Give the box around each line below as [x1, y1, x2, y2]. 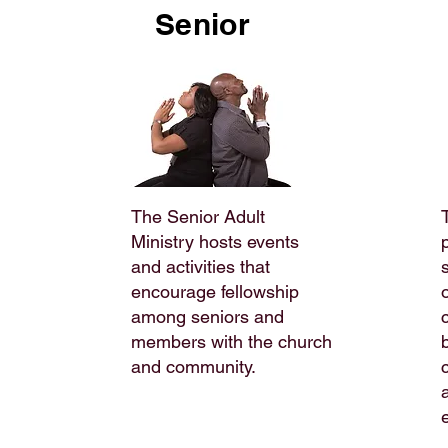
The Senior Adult [131, 206, 265, 227]
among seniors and [131, 306, 284, 327]
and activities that [131, 256, 270, 277]
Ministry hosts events [131, 231, 299, 252]
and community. [131, 356, 256, 377]
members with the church [131, 331, 332, 352]
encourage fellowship [131, 281, 299, 302]
